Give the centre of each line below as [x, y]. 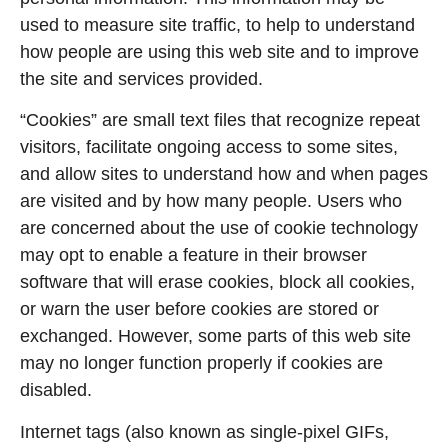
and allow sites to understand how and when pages [224, 174]
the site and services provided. [141, 78]
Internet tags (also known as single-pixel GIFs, [204, 431]
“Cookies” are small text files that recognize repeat [220, 120]
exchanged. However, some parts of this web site [215, 336]
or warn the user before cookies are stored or [199, 309]
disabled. [56, 390]
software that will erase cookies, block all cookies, [217, 282]
